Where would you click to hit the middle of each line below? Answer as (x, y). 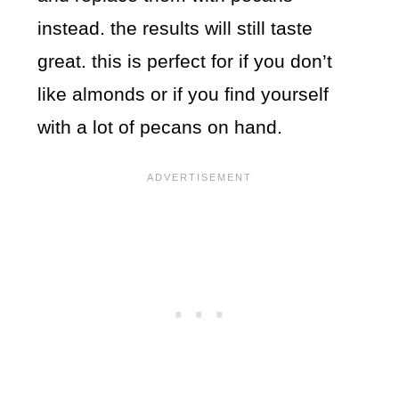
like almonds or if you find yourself (183, 94)
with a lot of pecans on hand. (160, 127)
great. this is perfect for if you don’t (185, 61)
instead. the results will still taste (175, 28)
